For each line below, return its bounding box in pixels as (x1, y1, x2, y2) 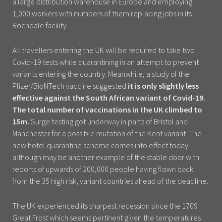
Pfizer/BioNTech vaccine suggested (12, 80, 128, 91)
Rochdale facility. (12, 20, 68, 30)
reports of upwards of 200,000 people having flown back (12, 164, 193, 174)
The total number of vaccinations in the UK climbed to (12, 104, 202, 114)
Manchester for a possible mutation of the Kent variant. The (12, 128, 202, 138)
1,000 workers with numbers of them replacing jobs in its (12, 8, 192, 18)
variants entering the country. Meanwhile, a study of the (12, 68, 189, 79)
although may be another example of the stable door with (12, 152, 199, 162)
